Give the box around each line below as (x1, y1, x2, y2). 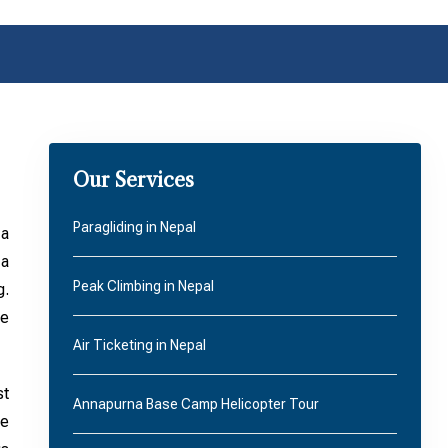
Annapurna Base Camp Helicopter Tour (72, 396, 319, 412)
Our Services (72, 168, 194, 192)
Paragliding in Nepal (72, 219, 196, 235)
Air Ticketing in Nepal (72, 337, 206, 353)
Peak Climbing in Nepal (72, 278, 214, 294)
